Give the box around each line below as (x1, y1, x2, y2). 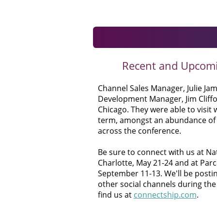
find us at (97, 189, 134, 201)
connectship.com (133, 189, 197, 201)
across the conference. (97, 125, 181, 137)
